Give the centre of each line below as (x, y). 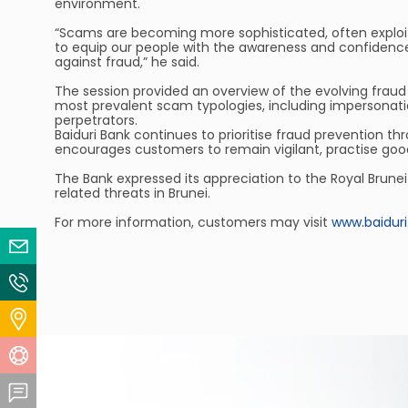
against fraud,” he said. (127, 62)
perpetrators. (96, 120)
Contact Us (87, 283)
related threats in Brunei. (133, 193)
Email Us (77, 246)
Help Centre (89, 356)
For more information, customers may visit (193, 222)
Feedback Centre (106, 392)
